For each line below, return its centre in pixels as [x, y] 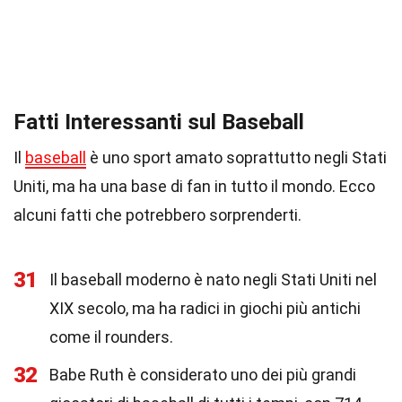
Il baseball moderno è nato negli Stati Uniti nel [213, 280]
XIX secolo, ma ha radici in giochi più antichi [205, 308]
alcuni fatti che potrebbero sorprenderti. [157, 215]
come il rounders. [111, 337]
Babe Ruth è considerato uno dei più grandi [203, 375]
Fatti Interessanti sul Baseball [159, 122]
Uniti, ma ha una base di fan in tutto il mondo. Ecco [194, 186]
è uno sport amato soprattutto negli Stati [236, 157]
